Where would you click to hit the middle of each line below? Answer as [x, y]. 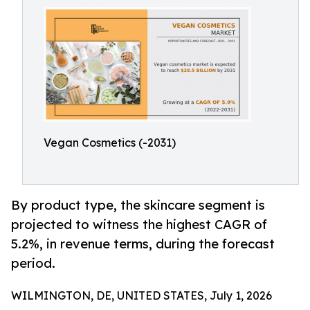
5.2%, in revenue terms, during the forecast [143, 244]
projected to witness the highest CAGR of [139, 225]
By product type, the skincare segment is [138, 205]
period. [33, 263]
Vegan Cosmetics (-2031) [110, 143]
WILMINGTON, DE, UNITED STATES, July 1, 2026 [142, 296]
